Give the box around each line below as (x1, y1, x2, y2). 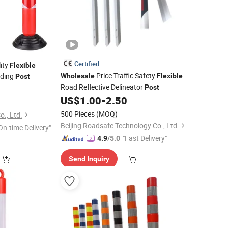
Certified (74, 59, 99, 68)
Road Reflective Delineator (60, 82, 145, 92)
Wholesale (60, 72, 95, 80)
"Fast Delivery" (122, 133, 167, 143)
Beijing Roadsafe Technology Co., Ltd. (60, 121, 179, 130)
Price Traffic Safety (94, 71, 157, 80)
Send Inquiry (68, 155, 109, 163)
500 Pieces (60, 109, 95, 119)
